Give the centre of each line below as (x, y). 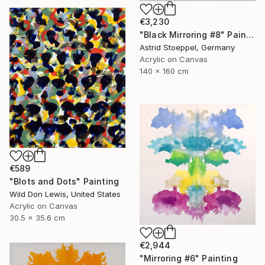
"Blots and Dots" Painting (64, 181)
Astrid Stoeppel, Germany (187, 48)
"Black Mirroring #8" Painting (250, 35)
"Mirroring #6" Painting (189, 258)
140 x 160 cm (164, 71)
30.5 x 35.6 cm (37, 217)
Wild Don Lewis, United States (65, 194)
